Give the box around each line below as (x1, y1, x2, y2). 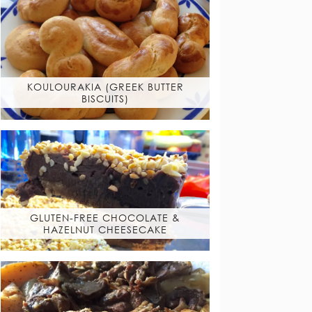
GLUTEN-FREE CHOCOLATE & (30, 211, 180, 224)
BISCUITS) (81, 92, 129, 104)
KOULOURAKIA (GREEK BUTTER (26, 80, 184, 93)
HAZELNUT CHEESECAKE (43, 223, 167, 235)
